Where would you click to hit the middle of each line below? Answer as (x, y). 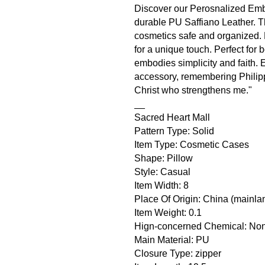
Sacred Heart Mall (172, 117)
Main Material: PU (172, 240)
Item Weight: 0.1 (168, 213)
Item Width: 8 (161, 185)
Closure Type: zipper (178, 253)
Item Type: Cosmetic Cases (192, 145)
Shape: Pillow (164, 158)
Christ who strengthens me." (193, 90)
